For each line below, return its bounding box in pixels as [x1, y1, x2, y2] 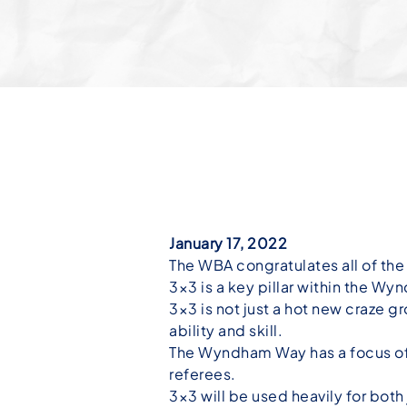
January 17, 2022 [169, 233, 287, 253]
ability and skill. [169, 321, 283, 340]
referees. [169, 364, 236, 383]
